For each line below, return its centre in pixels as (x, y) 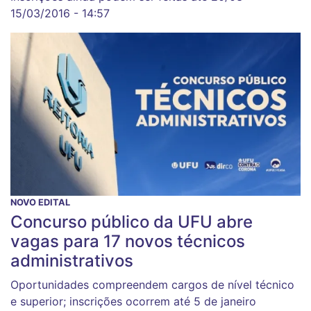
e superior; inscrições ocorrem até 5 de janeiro (133, 301)
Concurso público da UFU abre (132, 221)
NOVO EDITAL (40, 202)
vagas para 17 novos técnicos (128, 241)
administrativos (72, 260)
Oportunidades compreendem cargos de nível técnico (152, 284)
